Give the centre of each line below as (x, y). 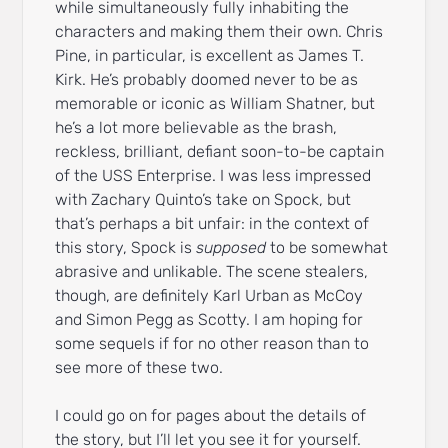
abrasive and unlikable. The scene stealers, (212, 272)
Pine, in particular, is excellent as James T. (210, 56)
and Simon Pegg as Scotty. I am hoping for (209, 320)
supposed (231, 248)
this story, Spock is (126, 248)
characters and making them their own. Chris (219, 32)
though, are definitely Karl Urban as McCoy (209, 296)
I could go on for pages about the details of (211, 416)
